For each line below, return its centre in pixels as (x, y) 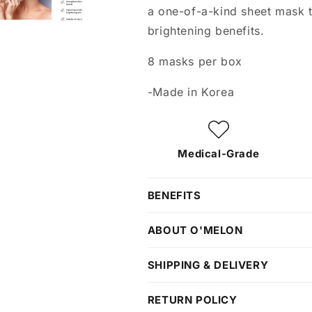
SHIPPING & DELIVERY (208, 265)
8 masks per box (195, 61)
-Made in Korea (191, 92)
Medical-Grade (219, 154)
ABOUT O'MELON (195, 230)
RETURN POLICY (192, 300)
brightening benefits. (206, 31)
